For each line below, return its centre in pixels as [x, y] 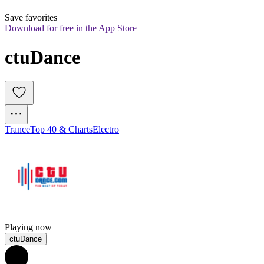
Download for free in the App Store [71, 28]
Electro [106, 130]
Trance [17, 130]
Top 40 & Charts [61, 130]
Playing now [28, 227]
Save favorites [31, 18]
